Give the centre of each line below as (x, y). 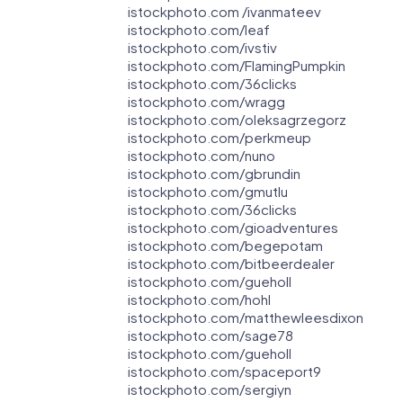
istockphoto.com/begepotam (225, 246)
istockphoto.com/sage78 (210, 336)
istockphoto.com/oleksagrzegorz (237, 120)
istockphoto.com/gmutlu (208, 192)
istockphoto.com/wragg (206, 102)
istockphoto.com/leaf (199, 30)
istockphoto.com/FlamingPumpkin (237, 66)
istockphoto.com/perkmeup (219, 138)
